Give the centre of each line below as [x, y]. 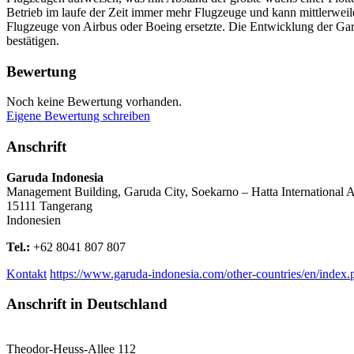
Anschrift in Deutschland [87, 304]
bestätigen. [33, 40]
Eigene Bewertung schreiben [78, 116]
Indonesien [34, 220]
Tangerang [66, 205]
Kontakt [26, 273]
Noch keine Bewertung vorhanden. [94, 102]
